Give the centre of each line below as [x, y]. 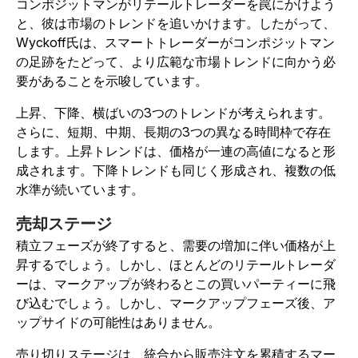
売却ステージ [64, 223]
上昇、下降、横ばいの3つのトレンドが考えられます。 [173, 112]
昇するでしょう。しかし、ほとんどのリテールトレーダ [176, 264]
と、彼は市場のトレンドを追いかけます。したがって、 [176, 23]
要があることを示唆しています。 [113, 80]
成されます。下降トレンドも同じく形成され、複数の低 [176, 170]
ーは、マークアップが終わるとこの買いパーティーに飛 [176, 283]
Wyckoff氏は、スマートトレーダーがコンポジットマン [175, 42]
